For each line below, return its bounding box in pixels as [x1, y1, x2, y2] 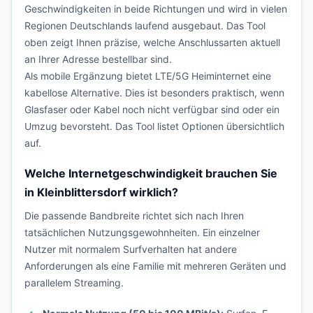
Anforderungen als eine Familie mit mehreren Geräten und [24, 260, 286, 272]
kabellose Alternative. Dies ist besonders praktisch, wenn [24, 87, 284, 99]
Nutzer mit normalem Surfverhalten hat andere [24, 243, 237, 255]
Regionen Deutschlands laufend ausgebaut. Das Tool [24, 20, 265, 31]
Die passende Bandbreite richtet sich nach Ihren [24, 210, 244, 221]
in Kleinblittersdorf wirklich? [24, 185, 178, 199]
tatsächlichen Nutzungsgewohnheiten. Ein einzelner [24, 226, 260, 238]
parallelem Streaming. [24, 277, 124, 289]
